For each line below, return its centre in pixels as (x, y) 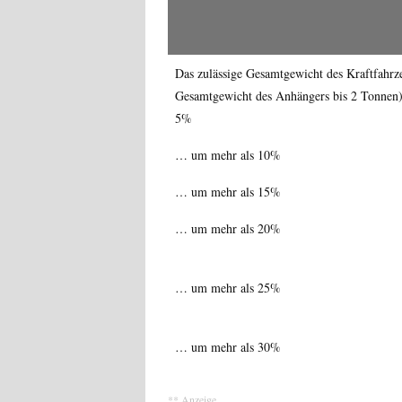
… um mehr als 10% (228, 154)
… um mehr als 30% (228, 346)
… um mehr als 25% (228, 287)
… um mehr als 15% (228, 191)
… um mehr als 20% (228, 228)
